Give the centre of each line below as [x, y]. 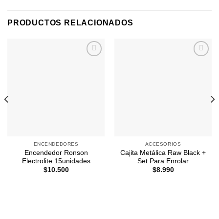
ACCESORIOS [163, 144]
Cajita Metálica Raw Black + [163, 153]
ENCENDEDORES [56, 144]
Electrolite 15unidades [56, 161]
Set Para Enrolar [163, 161]
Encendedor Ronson [56, 153]
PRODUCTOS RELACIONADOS [70, 23]
